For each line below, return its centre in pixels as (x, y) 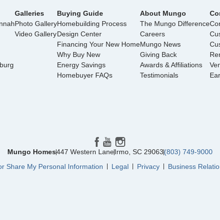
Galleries (29, 13)
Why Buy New (79, 54)
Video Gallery (36, 34)
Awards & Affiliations (171, 65)
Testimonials (159, 75)
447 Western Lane (85, 152)
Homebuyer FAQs (85, 75)
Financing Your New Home (98, 44)
